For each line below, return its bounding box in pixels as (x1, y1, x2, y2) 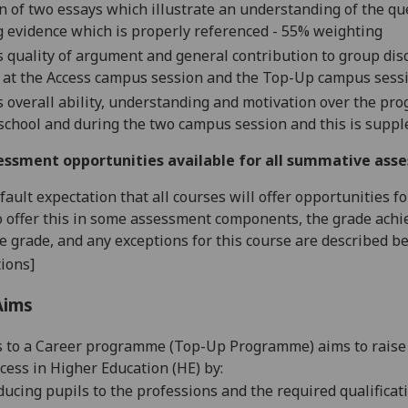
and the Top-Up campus (207, 66, 374, 87)
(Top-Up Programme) (166, 335, 314, 356)
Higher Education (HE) (46, 357, 200, 378)
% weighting (298, 21, 382, 42)
